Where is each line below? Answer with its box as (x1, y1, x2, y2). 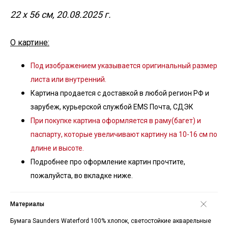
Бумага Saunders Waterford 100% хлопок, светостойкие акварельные (10, 217, 211, 224)
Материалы (10, 201, 44, 208)
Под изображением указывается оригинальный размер (31, 62, 217, 70)
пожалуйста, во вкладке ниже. (31, 172, 133, 180)
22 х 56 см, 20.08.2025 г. (10, 9, 111, 20)
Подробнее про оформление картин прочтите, (31, 158, 185, 166)
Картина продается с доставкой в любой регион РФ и (31, 89, 209, 97)
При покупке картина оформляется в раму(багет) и (31, 117, 201, 125)
